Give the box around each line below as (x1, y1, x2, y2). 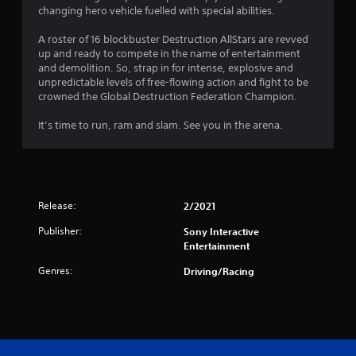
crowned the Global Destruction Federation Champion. (38, 89, 297, 103)
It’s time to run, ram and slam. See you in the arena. (38, 118, 283, 132)
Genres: (38, 263, 73, 277)
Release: (38, 198, 76, 212)
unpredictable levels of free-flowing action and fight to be (38, 75, 308, 89)
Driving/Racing (184, 264, 254, 277)
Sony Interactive (184, 224, 259, 238)
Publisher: (38, 223, 82, 238)
